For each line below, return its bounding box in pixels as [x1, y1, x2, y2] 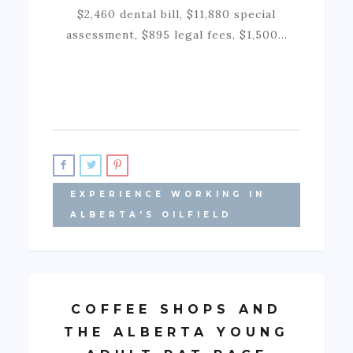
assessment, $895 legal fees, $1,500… [65, 27, 288, 42]
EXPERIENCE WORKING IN [70, 188, 266, 199]
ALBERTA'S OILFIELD [70, 209, 233, 220]
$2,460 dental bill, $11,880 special [77, 6, 276, 21]
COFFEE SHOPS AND [71, 301, 282, 317]
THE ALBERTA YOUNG [64, 324, 289, 340]
